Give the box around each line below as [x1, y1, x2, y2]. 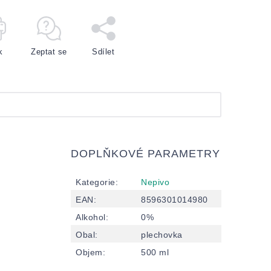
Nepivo [141, 177, 169, 187]
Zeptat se [31, 47, 67, 56]
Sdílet [92, 47, 114, 56]
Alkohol [76, 212, 106, 222]
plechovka [141, 229, 183, 240]
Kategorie [76, 177, 116, 187]
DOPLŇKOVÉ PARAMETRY [71, 147, 220, 160]
